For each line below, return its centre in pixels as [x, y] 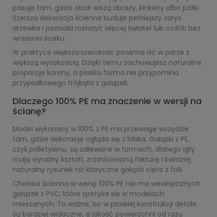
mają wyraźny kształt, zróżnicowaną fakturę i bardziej [102, 159]
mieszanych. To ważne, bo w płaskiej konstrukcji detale [105, 204]
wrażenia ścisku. [39, 38]
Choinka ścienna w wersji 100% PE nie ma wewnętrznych [107, 184]
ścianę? [29, 111]
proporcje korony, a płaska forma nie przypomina [96, 73]
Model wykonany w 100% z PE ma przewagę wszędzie [101, 129]
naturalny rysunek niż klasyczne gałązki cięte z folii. [98, 170]
